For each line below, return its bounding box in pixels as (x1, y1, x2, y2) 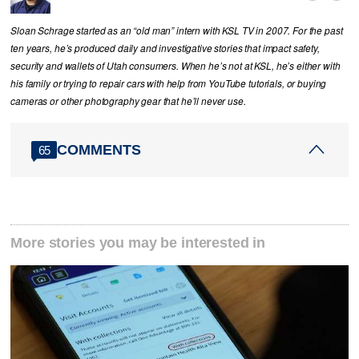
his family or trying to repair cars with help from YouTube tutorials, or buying (10, 77, 327, 91)
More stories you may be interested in (10, 235, 266, 252)
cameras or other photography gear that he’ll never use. (10, 95, 246, 108)
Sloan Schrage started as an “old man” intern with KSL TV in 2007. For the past (10, 24, 343, 38)
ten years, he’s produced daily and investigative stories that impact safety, (10, 42, 320, 55)
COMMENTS (57, 141, 142, 158)
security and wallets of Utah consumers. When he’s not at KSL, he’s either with (10, 59, 341, 73)
